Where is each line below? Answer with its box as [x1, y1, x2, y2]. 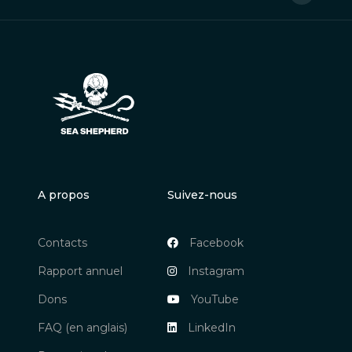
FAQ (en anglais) [38, 320, 127, 335]
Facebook [189, 235, 244, 250]
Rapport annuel [38, 263, 123, 278]
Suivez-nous [167, 187, 237, 202]
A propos [38, 187, 90, 202]
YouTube [191, 291, 239, 306]
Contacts [38, 235, 87, 250]
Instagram [188, 263, 244, 278]
